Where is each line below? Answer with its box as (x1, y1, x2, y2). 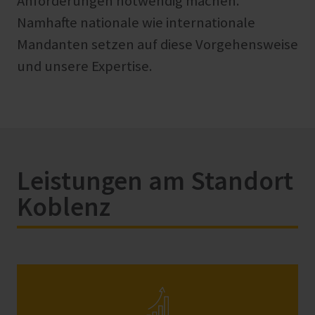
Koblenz (17, 190, 110, 224)
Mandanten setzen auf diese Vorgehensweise (17, 35, 298, 54)
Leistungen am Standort (17, 164, 293, 198)
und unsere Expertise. (17, 57, 153, 76)
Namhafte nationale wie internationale (17, 13, 255, 32)
